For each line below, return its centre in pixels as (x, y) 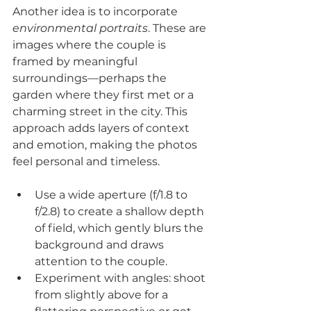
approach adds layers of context (102, 128)
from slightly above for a (103, 295)
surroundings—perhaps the (91, 78)
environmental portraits (80, 28)
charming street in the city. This (101, 111)
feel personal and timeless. (86, 161)
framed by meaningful (76, 61)
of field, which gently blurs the (120, 228)
